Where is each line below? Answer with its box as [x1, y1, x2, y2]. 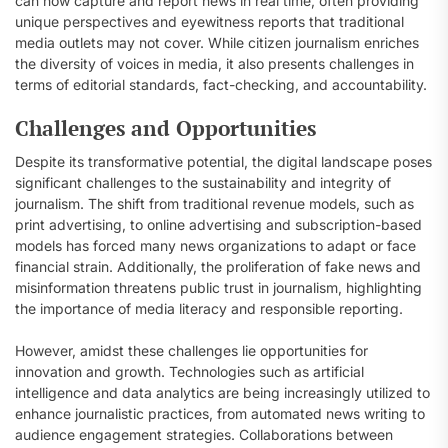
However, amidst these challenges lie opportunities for [15, 342, 368, 359]
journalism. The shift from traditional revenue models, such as [15, 195, 414, 212]
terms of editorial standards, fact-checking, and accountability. [15, 76, 427, 93]
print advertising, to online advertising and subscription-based [15, 216, 422, 233]
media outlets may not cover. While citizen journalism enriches [15, 34, 419, 51]
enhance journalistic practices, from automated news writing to [15, 405, 425, 422]
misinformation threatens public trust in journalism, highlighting [15, 279, 422, 296]
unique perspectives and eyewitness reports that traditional [15, 13, 404, 30]
